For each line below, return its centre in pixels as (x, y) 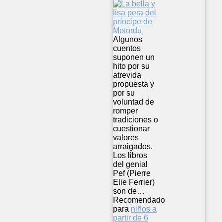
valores (126, 137)
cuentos (127, 48)
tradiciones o (136, 119)
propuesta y (134, 84)
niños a (144, 209)
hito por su (131, 66)
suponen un (134, 57)
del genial (130, 164)
